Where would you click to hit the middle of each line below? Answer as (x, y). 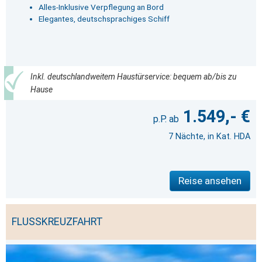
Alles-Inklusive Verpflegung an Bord (101, 7)
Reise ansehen (210, 181)
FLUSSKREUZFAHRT (57, 222)
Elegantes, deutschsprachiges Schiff (104, 19)
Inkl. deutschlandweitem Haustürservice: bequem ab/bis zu (133, 77)
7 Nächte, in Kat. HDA (209, 137)
